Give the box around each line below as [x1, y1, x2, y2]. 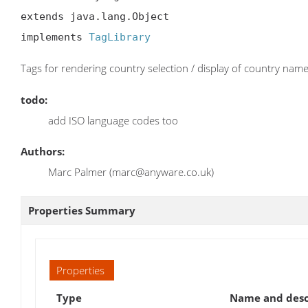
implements [21, 31, 89, 44]
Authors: [21, 144, 65, 158]
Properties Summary [28, 203, 135, 217]
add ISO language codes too [48, 113, 178, 127]
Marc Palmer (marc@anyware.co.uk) [48, 164, 214, 179]
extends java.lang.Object [21, 10, 169, 23]
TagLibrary [89, 31, 151, 44]
